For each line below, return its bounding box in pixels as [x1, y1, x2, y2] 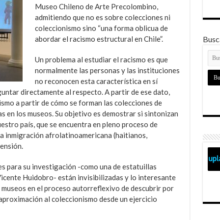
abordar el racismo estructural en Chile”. [34, 34, 163, 43]
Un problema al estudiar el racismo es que [34, 55, 168, 64]
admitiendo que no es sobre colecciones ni [34, 12, 170, 22]
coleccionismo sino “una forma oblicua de [34, 23, 168, 32]
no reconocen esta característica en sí [34, 76, 158, 85]
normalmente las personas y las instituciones [34, 65, 180, 75]
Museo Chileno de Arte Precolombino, [34, 1, 158, 11]
